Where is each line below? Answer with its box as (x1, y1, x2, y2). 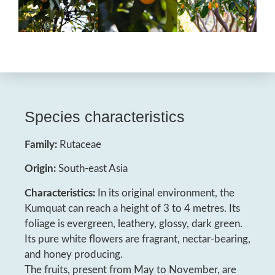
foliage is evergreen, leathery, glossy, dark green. (25, 218, 242, 229)
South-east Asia (56, 163, 128, 174)
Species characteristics (25, 107, 185, 125)
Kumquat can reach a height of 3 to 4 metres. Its (25, 203, 240, 214)
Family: (25, 139, 57, 150)
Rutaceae (57, 139, 101, 150)
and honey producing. (25, 249, 123, 260)
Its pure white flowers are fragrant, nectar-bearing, (25, 233, 250, 244)
